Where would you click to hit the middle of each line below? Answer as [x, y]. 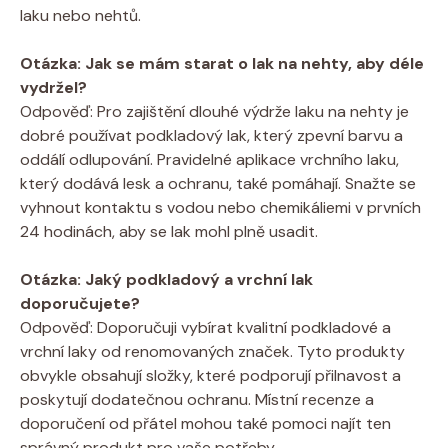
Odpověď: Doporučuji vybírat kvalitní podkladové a [205, 327]
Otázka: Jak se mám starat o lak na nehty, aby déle [222, 63]
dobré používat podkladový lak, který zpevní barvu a [211, 135]
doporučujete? [80, 303]
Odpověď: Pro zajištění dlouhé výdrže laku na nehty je [214, 111]
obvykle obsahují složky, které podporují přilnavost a [210, 375]
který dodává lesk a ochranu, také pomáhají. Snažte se [218, 183]
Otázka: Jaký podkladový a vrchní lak [166, 279]
